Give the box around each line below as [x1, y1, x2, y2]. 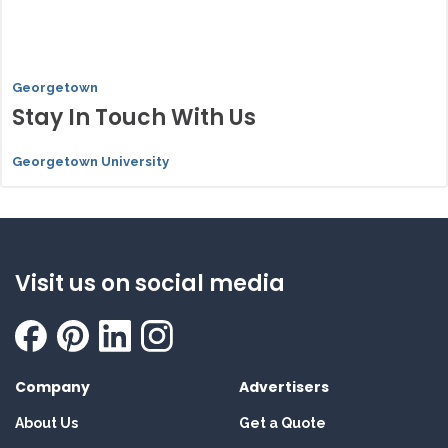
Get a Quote [239, 415, 326, 432]
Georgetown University [12, 154, 169, 170]
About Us [15, 415, 78, 432]
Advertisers [239, 377, 329, 398]
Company [15, 377, 90, 398]
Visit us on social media [15, 268, 285, 300]
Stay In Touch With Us [12, 102, 256, 134]
